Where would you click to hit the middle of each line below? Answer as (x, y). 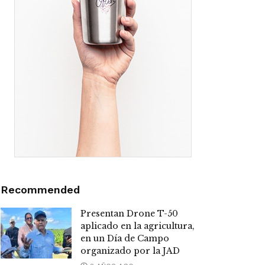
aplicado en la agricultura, (138, 226)
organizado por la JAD (130, 251)
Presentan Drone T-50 (129, 214)
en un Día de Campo (125, 239)
